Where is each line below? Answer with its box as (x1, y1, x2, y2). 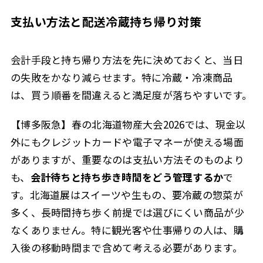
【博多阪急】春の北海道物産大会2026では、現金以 (10, 117, 246, 132)
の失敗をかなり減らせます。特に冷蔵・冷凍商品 (10, 69, 233, 85)
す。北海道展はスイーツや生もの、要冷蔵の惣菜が (10, 187, 243, 203)
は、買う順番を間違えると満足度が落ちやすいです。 (10, 87, 252, 102)
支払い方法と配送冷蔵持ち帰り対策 (10, 12, 201, 30)
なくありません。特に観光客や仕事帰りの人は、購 (10, 222, 244, 238)
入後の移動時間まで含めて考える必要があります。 (10, 240, 242, 255)
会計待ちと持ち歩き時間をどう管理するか (30, 170, 224, 185)
